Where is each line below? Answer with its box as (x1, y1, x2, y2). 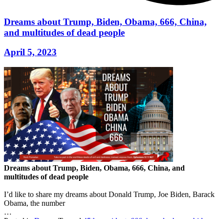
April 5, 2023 (4, 47, 57, 58)
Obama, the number (4, 199, 65, 208)
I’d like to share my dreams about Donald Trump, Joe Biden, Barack (4, 190, 215, 199)
